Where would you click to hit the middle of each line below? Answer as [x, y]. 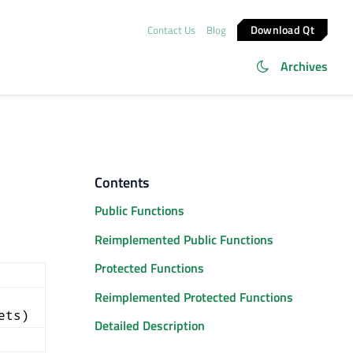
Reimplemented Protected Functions [194, 297]
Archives [304, 66]
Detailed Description [150, 325]
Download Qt [283, 29]
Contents [122, 182]
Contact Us [171, 30]
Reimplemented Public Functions [184, 239]
